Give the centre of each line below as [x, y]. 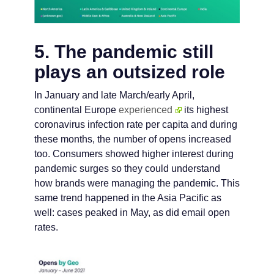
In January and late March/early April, [114, 95]
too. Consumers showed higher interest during [134, 154]
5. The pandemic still [124, 51]
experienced [146, 109]
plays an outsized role [130, 72]
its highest [205, 109]
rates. [46, 227]
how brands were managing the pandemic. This [137, 183]
